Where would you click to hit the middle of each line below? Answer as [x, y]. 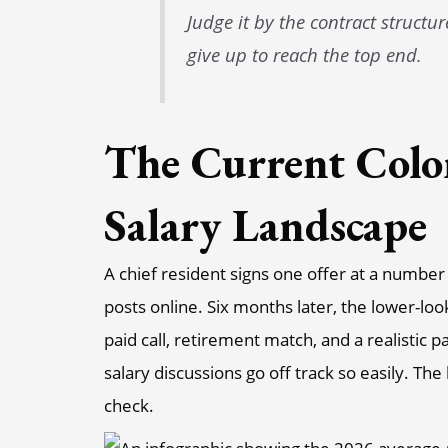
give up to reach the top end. [305, 54]
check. [129, 405]
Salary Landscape [266, 224]
